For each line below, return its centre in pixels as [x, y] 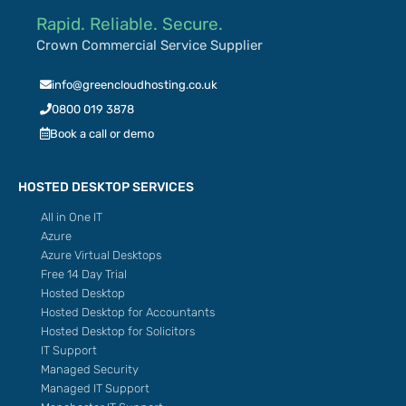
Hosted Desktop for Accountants [128, 312]
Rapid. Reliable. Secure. [130, 24]
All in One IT [72, 217]
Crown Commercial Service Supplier [150, 45]
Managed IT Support [95, 388]
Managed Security [90, 369]
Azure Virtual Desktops [101, 255]
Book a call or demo [102, 134]
